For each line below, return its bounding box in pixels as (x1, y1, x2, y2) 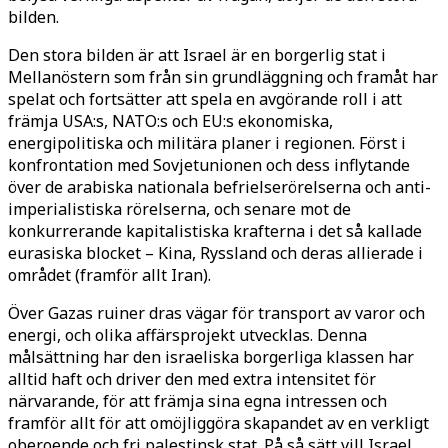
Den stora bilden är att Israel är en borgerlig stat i (8, 43, 386, 66)
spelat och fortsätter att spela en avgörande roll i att (8, 87, 402, 110)
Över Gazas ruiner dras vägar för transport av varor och (8, 301, 425, 324)
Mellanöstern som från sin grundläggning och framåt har (8, 65, 438, 88)
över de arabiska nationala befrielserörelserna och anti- (8, 175, 431, 198)
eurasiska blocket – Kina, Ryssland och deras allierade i (8, 241, 423, 264)
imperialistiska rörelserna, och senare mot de (8, 197, 351, 220)
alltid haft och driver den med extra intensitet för (8, 367, 376, 390)
